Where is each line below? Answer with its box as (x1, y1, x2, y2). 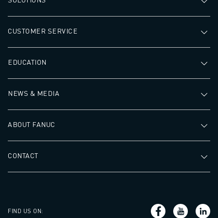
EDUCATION (8, 57, 47, 67)
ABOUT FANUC (8, 120, 55, 129)
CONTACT (8, 151, 38, 160)
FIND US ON (8, 207, 41, 215)
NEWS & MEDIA (8, 89, 59, 98)
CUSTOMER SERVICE (8, 26, 77, 36)
